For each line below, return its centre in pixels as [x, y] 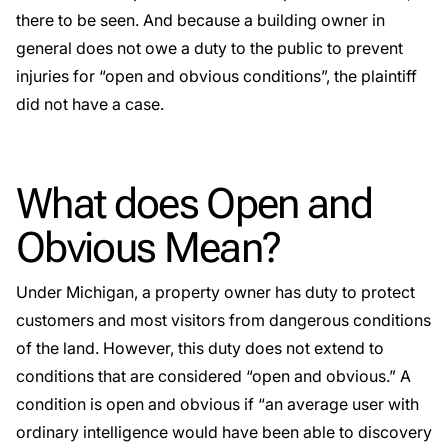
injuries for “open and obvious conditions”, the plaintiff [216, 76]
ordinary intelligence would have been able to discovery [224, 432]
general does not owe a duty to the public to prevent [209, 48]
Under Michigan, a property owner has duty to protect [215, 292]
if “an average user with [329, 404]
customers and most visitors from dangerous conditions [223, 320]
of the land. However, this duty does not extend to [200, 348]
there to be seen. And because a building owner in [200, 20]
